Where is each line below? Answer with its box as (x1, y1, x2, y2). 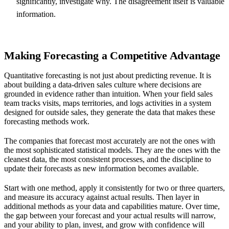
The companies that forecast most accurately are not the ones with (4, 136, 215, 145)
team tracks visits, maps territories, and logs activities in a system (4, 98, 211, 107)
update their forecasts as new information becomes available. (4, 164, 199, 173)
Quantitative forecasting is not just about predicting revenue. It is (4, 71, 211, 80)
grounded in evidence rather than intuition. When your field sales (4, 89, 213, 98)
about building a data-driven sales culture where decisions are (4, 80, 201, 89)
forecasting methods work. (4, 117, 89, 126)
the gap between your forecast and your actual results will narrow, (4, 211, 216, 220)
